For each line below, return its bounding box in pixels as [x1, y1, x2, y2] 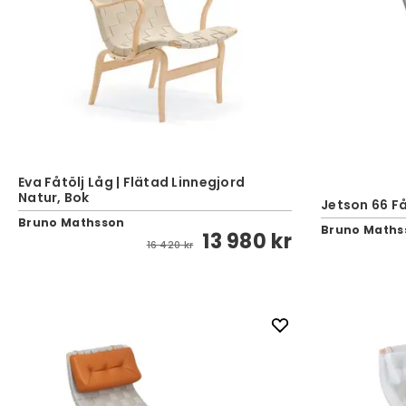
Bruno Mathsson [18, 215, 125, 230]
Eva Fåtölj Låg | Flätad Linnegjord [18, 173, 246, 191]
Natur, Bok [18, 188, 90, 207]
